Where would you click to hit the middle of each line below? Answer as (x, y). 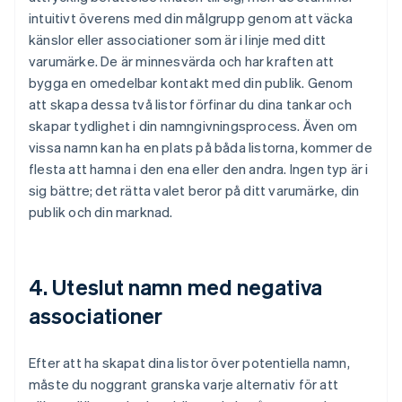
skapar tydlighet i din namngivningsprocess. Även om (193, 126)
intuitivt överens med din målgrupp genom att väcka (191, 18)
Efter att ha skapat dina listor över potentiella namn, (189, 363)
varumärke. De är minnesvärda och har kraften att (182, 61)
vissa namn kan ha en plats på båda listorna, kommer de (201, 148)
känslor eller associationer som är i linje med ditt (178, 40)
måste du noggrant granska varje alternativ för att (184, 385)
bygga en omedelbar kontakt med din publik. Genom (191, 83)
